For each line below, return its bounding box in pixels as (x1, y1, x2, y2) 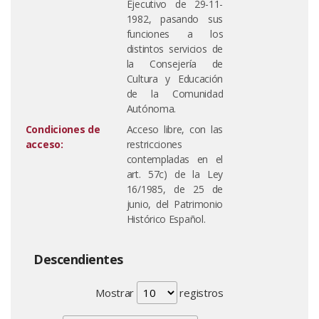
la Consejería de (126, 57, 224, 70)
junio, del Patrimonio (126, 197, 224, 211)
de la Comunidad (126, 87, 224, 100)
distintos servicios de (126, 42, 224, 56)
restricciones (126, 137, 182, 151)
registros (177, 286, 224, 300)
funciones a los (126, 27, 224, 41)
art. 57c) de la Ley (126, 167, 224, 181)
